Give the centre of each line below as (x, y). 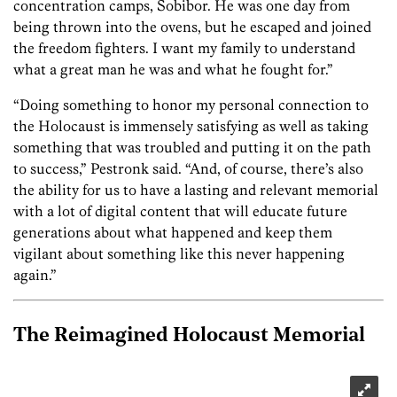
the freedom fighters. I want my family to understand (184, 48)
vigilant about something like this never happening (179, 254)
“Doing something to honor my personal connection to (191, 105)
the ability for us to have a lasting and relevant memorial (196, 190)
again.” (35, 275)
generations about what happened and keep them (173, 233)
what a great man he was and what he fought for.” (173, 70)
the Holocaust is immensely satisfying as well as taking (191, 126)
